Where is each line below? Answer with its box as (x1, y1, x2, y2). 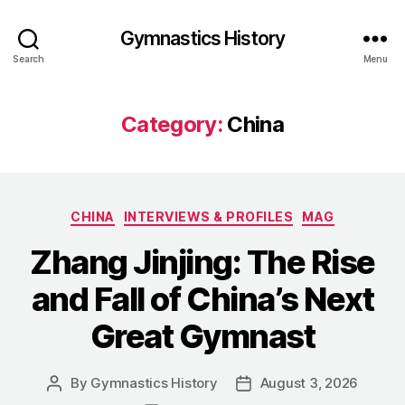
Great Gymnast (89, 316, 316, 356)
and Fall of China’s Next (31, 278, 374, 319)
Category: (120, 111, 223, 137)
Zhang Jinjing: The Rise (30, 241, 375, 282)
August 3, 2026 (259, 373, 359, 391)
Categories (202, 203, 282, 222)
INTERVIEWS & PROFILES (123, 209, 294, 224)
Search (13, 52, 44, 64)
